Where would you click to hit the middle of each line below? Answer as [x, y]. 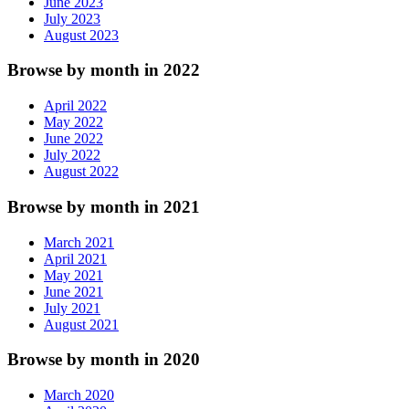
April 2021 [75, 258]
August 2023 [81, 35]
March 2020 [79, 395]
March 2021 [79, 242]
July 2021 [72, 308]
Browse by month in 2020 [104, 360]
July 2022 [72, 155]
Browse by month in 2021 [104, 206]
